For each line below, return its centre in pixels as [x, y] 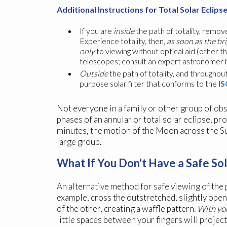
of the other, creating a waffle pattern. [127, 209]
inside [124, 31]
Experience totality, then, [123, 41]
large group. [79, 142]
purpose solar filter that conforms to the [149, 84]
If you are [97, 31]
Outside [94, 73]
